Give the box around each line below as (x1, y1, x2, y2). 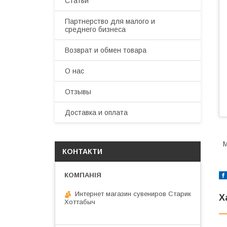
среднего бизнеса (65, 25, 126, 33)
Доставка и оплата (65, 108, 128, 117)
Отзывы (65, 88, 91, 96)
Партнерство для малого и (65, 17, 155, 25)
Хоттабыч (64, 198, 95, 206)
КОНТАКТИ (62, 147, 102, 156)
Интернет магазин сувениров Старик (75, 190, 191, 198)
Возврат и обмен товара (65, 46, 146, 54)
